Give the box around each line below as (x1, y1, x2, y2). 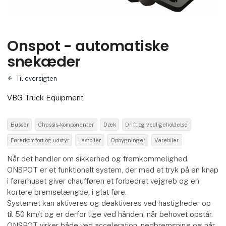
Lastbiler (78, 137, 101, 143)
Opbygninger (110, 137, 145, 143)
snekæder (7, 51, 81, 72)
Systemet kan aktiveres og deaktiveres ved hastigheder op (7, 198, 211, 207)
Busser (10, 121, 29, 128)
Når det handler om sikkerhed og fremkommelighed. (7, 154, 189, 163)
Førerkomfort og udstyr (10, 137, 69, 143)
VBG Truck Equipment (7, 93, 84, 102)
